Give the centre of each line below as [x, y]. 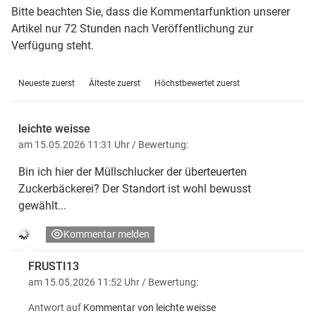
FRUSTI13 [54, 267]
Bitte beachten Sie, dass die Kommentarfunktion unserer [151, 12]
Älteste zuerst [115, 84]
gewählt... [42, 206]
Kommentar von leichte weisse [150, 308]
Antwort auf [55, 308]
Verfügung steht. [53, 46]
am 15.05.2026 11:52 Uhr [85, 282]
